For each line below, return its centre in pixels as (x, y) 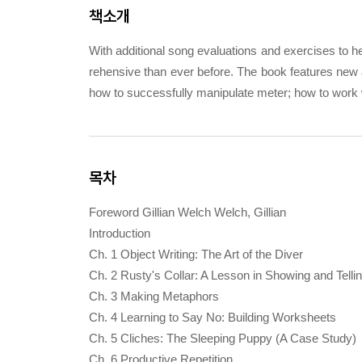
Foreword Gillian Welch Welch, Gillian (187, 212)
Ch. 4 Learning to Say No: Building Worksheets (213, 317)
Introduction (120, 233)
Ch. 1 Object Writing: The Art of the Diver (196, 254)
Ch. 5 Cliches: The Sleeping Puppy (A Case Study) (223, 338)
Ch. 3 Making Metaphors (154, 296)
